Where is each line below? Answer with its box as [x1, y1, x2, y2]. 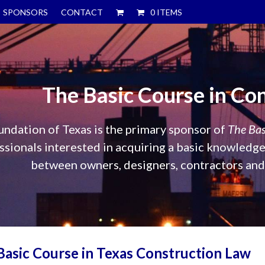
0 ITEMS [150, 7, 183, 17]
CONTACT [61, 7, 103, 17]
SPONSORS [3, 7, 48, 17]
